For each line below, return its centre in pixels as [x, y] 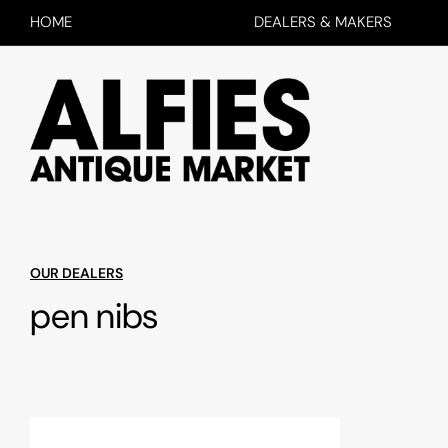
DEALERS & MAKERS [322, 22]
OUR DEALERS [76, 273]
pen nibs [94, 316]
